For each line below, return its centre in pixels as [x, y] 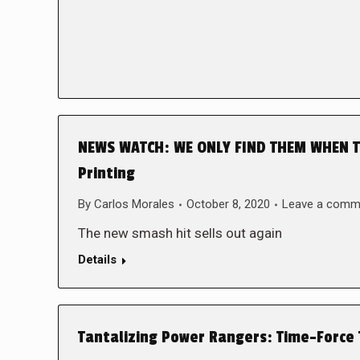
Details [97, 260]
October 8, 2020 [228, 204]
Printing [106, 174]
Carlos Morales [134, 204]
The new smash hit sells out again [180, 233]
